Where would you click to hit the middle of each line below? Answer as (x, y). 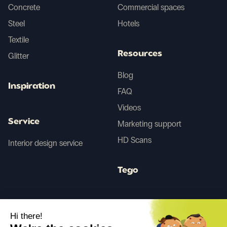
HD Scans (135, 140)
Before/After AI (151, 206)
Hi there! (26, 216)
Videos (129, 108)
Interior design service (45, 143)
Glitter (18, 56)
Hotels (128, 24)
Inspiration (32, 87)
